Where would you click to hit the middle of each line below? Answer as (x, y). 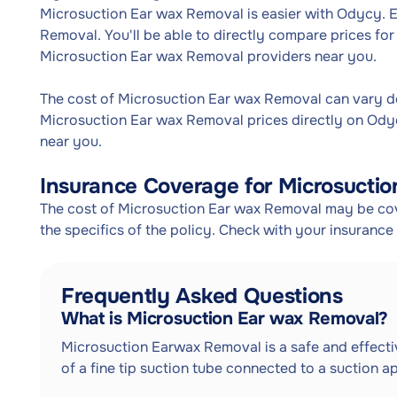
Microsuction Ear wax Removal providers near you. (208, 56)
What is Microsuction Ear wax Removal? (225, 319)
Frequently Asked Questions (202, 296)
